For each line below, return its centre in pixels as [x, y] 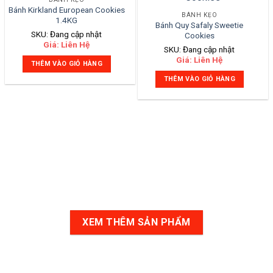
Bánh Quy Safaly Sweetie [200, 25]
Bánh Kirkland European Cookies [66, 10]
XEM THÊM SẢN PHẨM [136, 222]
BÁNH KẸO [200, 15]
